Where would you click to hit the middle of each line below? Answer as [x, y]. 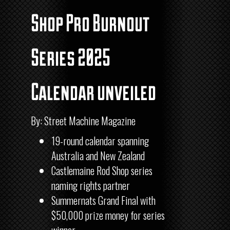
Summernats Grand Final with [103, 200]
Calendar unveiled [93, 91]
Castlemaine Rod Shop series [102, 171]
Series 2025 [71, 57]
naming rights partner [91, 186]
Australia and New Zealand [98, 156]
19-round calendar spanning [100, 141]
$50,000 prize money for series [108, 215]
